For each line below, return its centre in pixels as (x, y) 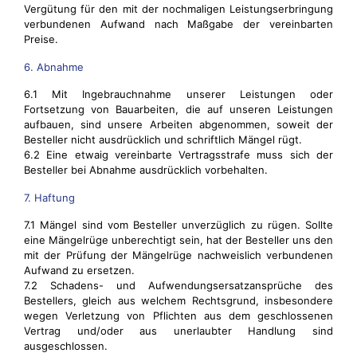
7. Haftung (49, 198)
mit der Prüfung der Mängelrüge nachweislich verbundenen (178, 255)
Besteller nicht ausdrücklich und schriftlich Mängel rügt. (163, 139)
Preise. (41, 39)
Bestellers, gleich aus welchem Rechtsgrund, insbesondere (178, 300)
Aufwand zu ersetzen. (79, 270)
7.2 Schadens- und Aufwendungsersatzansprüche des (178, 285)
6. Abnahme (54, 67)
